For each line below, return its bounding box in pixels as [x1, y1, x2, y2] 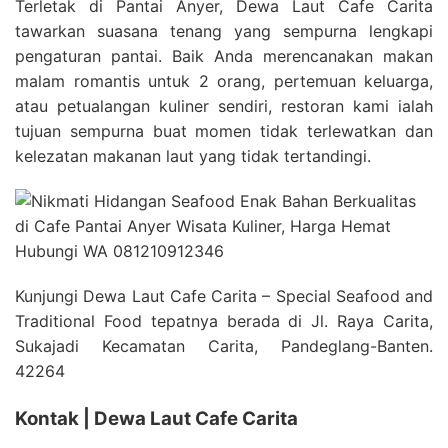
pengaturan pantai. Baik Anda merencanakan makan [15, 46, 433, 67]
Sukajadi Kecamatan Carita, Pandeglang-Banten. [15, 336, 433, 357]
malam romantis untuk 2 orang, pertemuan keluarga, [15, 71, 433, 92]
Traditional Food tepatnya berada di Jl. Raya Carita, [15, 311, 433, 332]
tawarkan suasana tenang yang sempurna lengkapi [15, 21, 433, 42]
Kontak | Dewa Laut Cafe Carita [15, 407, 298, 431]
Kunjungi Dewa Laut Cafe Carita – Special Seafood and [15, 286, 433, 307]
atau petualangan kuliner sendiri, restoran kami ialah [15, 96, 433, 117]
